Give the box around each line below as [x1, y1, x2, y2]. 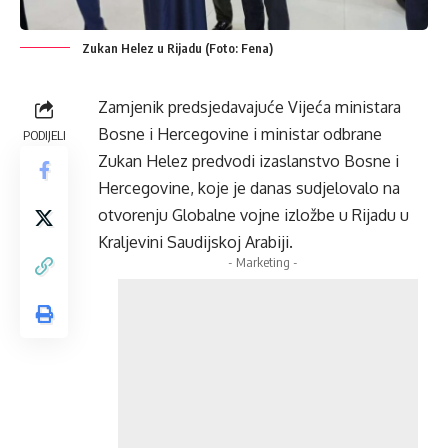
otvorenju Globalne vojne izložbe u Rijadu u [98, 204, 409, 225]
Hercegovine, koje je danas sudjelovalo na [98, 177, 400, 198]
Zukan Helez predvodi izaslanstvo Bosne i [98, 150, 399, 171]
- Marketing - [228, 253, 298, 270]
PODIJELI [22, 126, 66, 143]
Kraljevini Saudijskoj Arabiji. [98, 231, 293, 252]
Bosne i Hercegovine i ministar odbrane [98, 123, 382, 144]
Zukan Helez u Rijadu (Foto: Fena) [82, 39, 273, 56]
